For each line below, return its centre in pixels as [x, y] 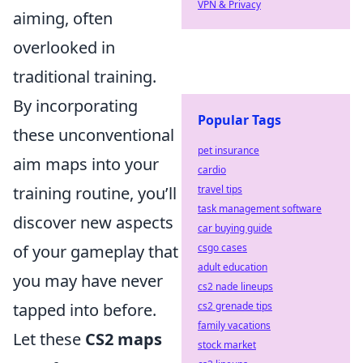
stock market [227, 345]
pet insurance [228, 150]
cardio [212, 170]
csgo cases [222, 248]
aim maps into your [86, 164]
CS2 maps [124, 339]
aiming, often [63, 18]
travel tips [220, 189]
